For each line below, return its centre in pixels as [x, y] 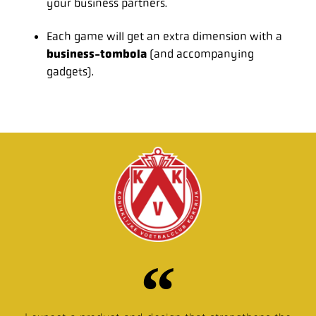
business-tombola [97, 54]
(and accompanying [200, 54]
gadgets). [70, 72]
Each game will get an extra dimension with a [164, 37]
